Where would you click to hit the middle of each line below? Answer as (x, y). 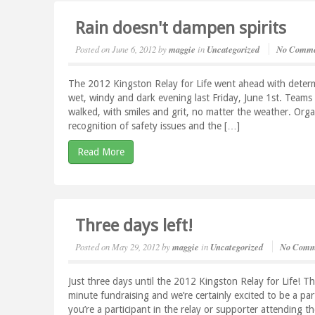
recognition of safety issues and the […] (154, 126)
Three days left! (134, 226)
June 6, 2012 (134, 49)
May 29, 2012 (136, 246)
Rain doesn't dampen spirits (181, 28)
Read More (101, 152)
